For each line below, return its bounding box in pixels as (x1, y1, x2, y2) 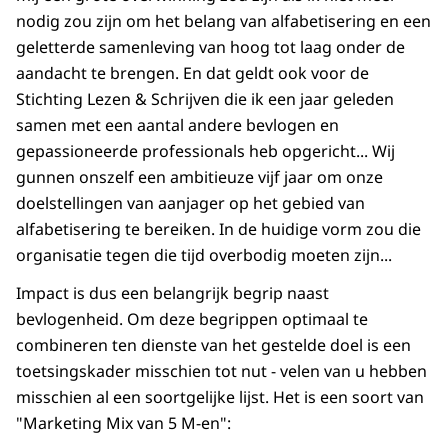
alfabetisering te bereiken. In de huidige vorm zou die (16, 218, 421, 241)
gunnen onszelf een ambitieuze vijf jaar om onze (16, 166, 383, 189)
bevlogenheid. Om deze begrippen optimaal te (16, 308, 368, 331)
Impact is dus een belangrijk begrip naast (16, 282, 329, 305)
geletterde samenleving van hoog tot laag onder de (16, 36, 405, 59)
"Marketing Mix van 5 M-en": (16, 412, 231, 435)
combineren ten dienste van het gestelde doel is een (16, 334, 411, 357)
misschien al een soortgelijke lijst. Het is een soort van (16, 386, 424, 409)
